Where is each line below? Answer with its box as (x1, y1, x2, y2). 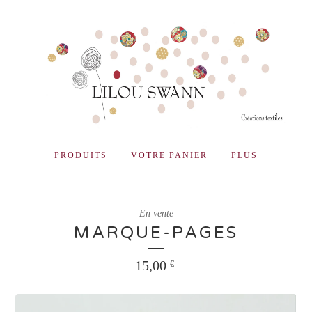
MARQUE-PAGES (74, 223, 238, 244)
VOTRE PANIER (131, 150, 208, 161)
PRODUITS (54, 150, 107, 161)
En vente (139, 208, 173, 219)
